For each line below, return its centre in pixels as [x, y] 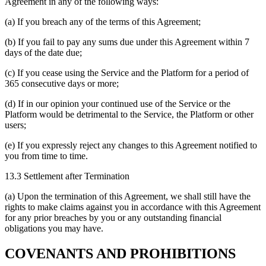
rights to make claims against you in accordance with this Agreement [133, 207]
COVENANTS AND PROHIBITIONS [120, 253]
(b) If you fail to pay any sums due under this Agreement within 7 [127, 42]
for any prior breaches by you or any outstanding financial [113, 217]
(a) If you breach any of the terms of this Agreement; [103, 21]
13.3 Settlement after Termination [67, 176]
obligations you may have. [54, 228]
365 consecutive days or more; [62, 83]
